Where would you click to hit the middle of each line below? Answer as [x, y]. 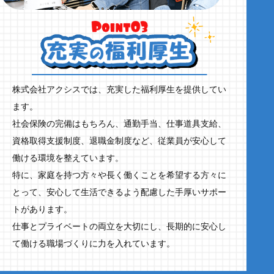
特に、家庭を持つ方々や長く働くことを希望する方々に [120, 175]
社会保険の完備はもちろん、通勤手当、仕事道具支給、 [120, 124]
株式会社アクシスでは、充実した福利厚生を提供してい [120, 89]
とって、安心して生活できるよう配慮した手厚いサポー [120, 192]
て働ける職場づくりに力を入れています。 [94, 243]
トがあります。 [43, 209]
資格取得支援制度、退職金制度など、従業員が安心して [120, 141]
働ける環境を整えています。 [68, 158]
